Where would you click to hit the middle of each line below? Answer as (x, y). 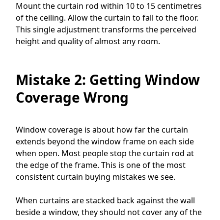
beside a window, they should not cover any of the (109, 212)
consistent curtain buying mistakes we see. (96, 177)
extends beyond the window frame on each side (105, 142)
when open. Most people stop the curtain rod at (105, 153)
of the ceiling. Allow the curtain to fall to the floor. (107, 18)
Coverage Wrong (72, 97)
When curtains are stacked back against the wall (105, 201)
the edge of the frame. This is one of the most (101, 165)
